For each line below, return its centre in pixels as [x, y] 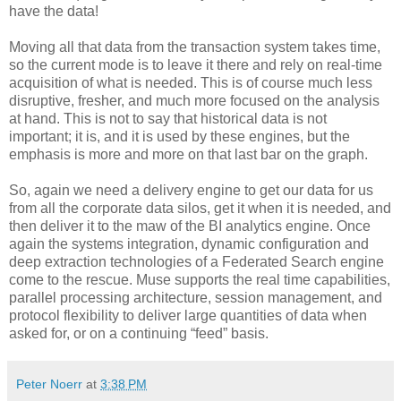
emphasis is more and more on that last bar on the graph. [188, 154]
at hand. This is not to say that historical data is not [168, 118]
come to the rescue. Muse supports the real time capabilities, [200, 279]
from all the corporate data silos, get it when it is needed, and [200, 208]
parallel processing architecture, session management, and [196, 297]
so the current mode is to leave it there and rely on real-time [196, 64]
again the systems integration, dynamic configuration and [189, 243]
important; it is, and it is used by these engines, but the [179, 136]
